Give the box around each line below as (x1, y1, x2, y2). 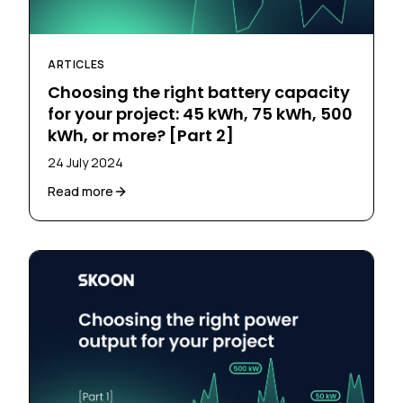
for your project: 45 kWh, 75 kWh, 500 (48, 103, 353, 126)
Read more (48, 183, 113, 201)
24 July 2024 (48, 154, 123, 172)
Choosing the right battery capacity (48, 81, 350, 104)
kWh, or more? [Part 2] (48, 124, 234, 148)
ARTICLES (48, 57, 105, 73)
